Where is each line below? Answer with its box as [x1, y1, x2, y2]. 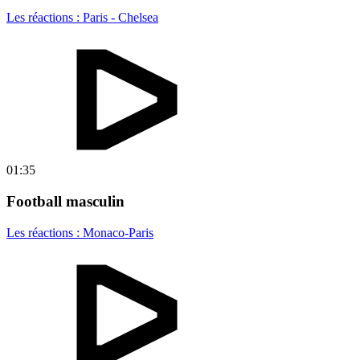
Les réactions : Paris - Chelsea [6, 10, 158, 25]
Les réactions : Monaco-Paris [6, 225, 153, 239]
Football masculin [6, 193, 125, 211]
